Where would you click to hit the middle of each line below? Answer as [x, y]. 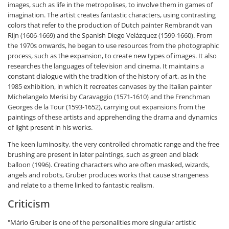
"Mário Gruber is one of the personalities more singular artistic [102, 223]
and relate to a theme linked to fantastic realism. [81, 185]
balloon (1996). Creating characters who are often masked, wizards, [109, 165]
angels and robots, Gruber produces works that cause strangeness [108, 175]
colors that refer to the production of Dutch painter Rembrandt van [110, 25]
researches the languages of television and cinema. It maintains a [106, 66]
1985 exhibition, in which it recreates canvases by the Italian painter [110, 87]
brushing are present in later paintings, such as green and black [103, 155]
